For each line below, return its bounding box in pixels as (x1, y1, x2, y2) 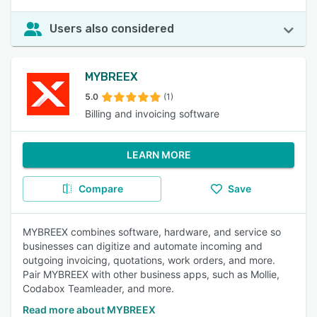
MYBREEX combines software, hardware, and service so (23, 226, 281, 238)
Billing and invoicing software (85, 108, 219, 120)
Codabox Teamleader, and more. (23, 282, 174, 294)
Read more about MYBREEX (23, 304, 156, 316)
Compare (78, 183, 123, 195)
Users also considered (50, 22, 174, 35)
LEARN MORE (126, 149, 191, 161)
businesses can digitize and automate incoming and (23, 240, 263, 252)
